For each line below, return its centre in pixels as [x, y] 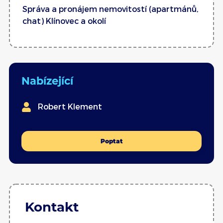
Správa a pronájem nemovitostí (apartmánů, [111, 9]
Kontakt [52, 207]
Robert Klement [70, 106]
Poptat [111, 141]
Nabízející [47, 81]
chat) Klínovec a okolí [64, 21]
